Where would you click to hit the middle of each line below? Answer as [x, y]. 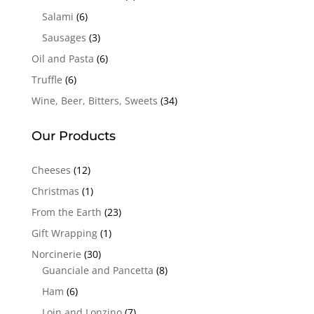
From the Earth [66, 212]
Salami [57, 17]
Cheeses [51, 170]
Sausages [64, 38]
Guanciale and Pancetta [97, 271]
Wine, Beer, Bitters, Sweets [94, 101]
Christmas [55, 191]
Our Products [73, 136]
